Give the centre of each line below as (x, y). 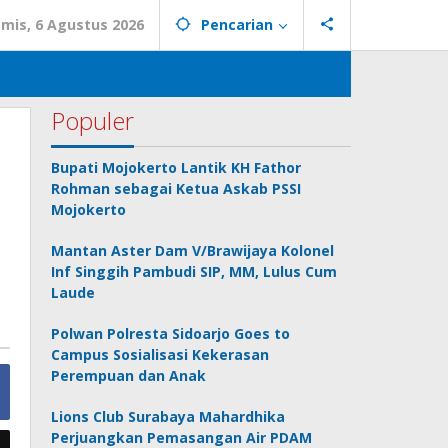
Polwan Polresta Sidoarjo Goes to (171, 333)
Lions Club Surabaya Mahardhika (168, 416)
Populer (93, 120)
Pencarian (237, 24)
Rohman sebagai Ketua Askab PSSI (176, 188)
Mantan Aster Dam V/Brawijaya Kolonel (193, 250)
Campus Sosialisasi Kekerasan (160, 354)
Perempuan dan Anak (129, 375)
